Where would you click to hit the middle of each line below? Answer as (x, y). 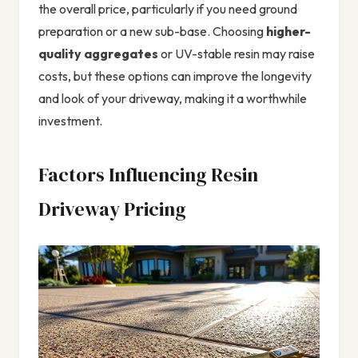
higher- (288, 32)
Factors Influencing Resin (148, 175)
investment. (70, 121)
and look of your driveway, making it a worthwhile (173, 99)
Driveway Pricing (112, 209)
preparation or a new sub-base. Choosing (152, 32)
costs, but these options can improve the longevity (175, 76)
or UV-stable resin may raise (237, 54)
